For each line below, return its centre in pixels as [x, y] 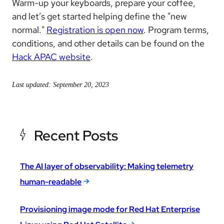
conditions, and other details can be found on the [108, 43]
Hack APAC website [51, 57]
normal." [29, 30]
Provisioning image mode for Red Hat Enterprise [110, 209]
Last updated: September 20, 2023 [60, 85]
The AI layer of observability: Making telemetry [107, 166]
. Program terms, [176, 30]
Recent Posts [76, 135]
